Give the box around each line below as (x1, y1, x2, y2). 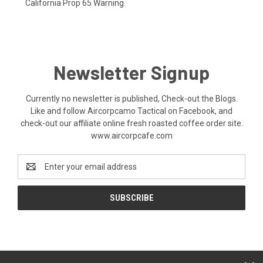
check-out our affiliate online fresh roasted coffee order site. (20, 118, 243, 128)
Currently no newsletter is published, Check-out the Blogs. (25, 93, 238, 103)
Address (18, 167, 49, 177)
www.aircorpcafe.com (90, 130, 173, 140)
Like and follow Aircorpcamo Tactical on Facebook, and (31, 106, 232, 116)
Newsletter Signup (53, 60, 210, 83)
